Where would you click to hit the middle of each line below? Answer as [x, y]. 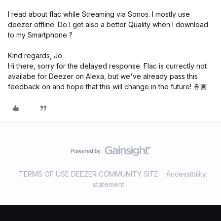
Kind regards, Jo [35, 55]
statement [109, 184]
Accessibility [186, 174]
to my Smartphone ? [40, 35]
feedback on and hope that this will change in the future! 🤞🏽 [108, 87]
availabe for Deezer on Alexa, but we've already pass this [103, 76]
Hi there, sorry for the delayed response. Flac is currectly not [107, 66]
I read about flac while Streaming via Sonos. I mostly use [99, 14]
